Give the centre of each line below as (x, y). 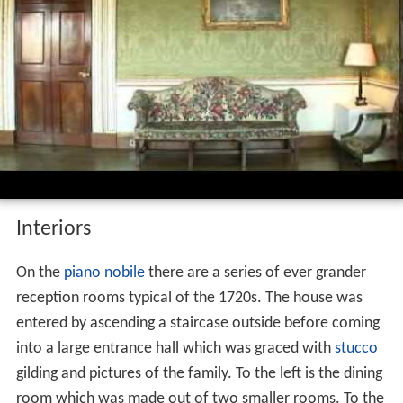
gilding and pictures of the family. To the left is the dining (199, 374)
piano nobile (104, 273)
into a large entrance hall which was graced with (175, 349)
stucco (356, 349)
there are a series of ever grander (255, 273)
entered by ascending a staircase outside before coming (197, 324)
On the (40, 273)
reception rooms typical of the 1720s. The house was (189, 299)
